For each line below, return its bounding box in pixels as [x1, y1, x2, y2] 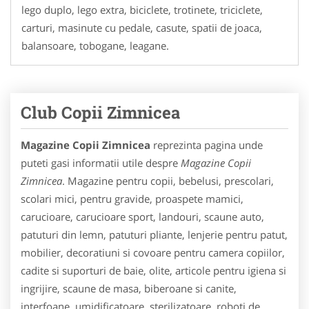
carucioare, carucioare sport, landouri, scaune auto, [21, 209, 264, 223]
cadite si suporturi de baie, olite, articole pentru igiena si [21, 263, 286, 277]
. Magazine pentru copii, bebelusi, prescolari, [62, 173, 274, 188]
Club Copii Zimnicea [21, 101, 180, 123]
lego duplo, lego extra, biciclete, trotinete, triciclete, [21, 2, 263, 17]
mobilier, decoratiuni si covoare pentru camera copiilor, [21, 245, 285, 259]
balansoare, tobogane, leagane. [21, 38, 169, 52]
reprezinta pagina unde [150, 137, 263, 152]
